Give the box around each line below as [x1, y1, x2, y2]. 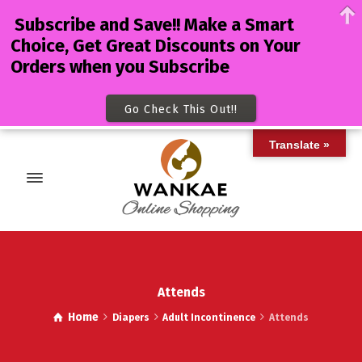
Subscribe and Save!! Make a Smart [10, 14, 294, 36]
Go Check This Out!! [124, 102, 238, 116]
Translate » [269, 138, 330, 152]
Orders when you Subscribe [10, 56, 229, 78]
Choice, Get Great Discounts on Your [10, 35, 301, 57]
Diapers [112, 312, 149, 324]
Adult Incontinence [162, 312, 256, 324]
